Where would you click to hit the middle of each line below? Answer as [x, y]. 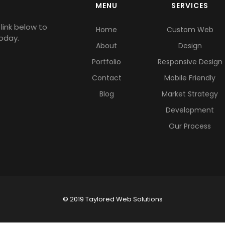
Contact [106, 78]
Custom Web [190, 30]
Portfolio [107, 62]
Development [190, 110]
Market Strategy [190, 94]
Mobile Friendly [190, 78]
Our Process [190, 126]
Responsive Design [190, 62]
